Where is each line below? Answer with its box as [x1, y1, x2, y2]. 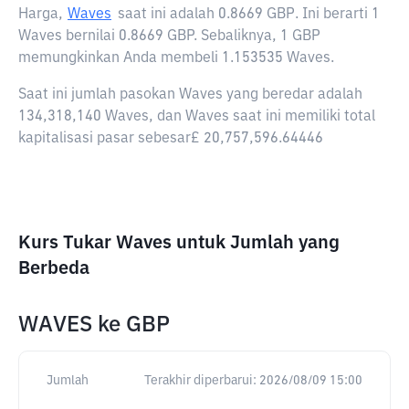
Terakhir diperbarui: [144, 374, 257, 387]
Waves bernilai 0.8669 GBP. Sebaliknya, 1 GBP [18, 29, 320, 44]
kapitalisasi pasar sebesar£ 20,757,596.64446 [18, 131, 323, 146]
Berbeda [18, 259, 89, 278]
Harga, [18, 7, 63, 22]
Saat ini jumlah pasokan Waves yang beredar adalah [18, 88, 362, 102]
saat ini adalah [118, 7, 218, 22]
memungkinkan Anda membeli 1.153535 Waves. [18, 51, 334, 66]
